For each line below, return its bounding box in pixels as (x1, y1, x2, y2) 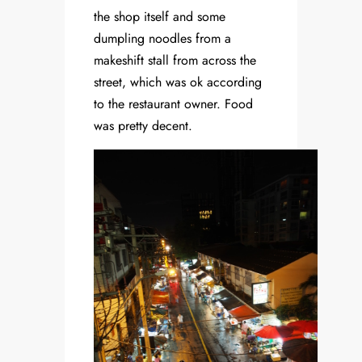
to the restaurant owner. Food (94, 95, 253, 114)
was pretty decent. (94, 116, 192, 136)
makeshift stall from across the (94, 51, 256, 70)
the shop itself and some (94, 7, 225, 27)
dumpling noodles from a (94, 29, 231, 48)
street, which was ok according (94, 73, 262, 92)
